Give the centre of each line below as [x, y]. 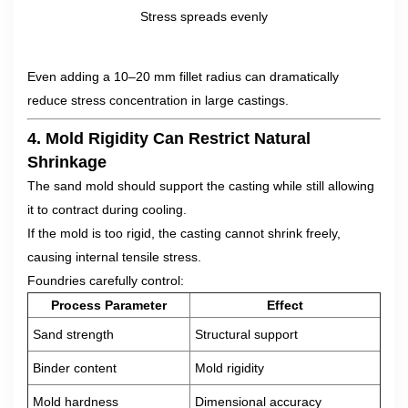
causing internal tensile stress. [114, 257]
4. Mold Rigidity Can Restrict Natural [169, 138]
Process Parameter [109, 305]
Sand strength [73, 334]
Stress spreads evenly [204, 16]
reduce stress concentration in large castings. [158, 100]
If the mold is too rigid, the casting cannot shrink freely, [184, 233]
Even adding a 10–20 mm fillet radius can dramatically [183, 76]
